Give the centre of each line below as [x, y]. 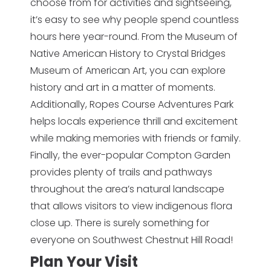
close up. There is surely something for [120, 223]
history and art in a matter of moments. [123, 87]
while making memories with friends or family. [135, 138]
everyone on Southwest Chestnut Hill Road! [132, 240]
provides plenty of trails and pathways [121, 172]
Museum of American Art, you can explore [128, 70]
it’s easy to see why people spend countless [135, 20]
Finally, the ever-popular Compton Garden [130, 155]
